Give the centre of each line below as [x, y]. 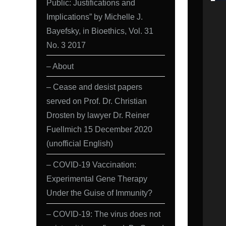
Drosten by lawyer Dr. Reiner [98, 115]
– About [60, 66]
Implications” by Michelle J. [95, 16]
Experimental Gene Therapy [97, 179]
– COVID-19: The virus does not [103, 214]
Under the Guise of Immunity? [99, 193]
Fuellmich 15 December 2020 [99, 129]
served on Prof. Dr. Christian [97, 101]
